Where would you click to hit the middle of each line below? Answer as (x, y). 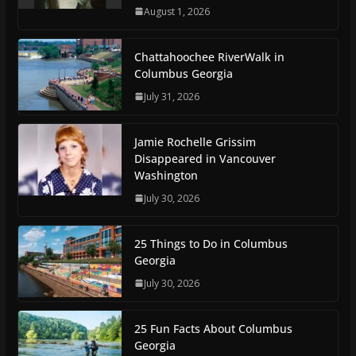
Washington (166, 175)
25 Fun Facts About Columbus (213, 328)
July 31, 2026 (171, 96)
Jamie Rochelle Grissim (195, 141)
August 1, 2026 (176, 11)
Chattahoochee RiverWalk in (209, 56)
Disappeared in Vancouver (205, 158)
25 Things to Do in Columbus (211, 243)
